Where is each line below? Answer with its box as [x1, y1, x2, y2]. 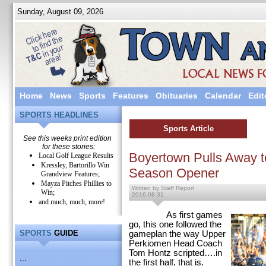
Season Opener [129, 166, 219, 180]
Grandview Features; [40, 170, 100, 179]
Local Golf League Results [39, 151, 113, 160]
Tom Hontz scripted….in [129, 248, 222, 258]
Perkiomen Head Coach [129, 239, 222, 248]
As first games [129, 210, 223, 220]
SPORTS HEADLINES [20, 110, 99, 119]
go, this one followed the [129, 220, 221, 229]
